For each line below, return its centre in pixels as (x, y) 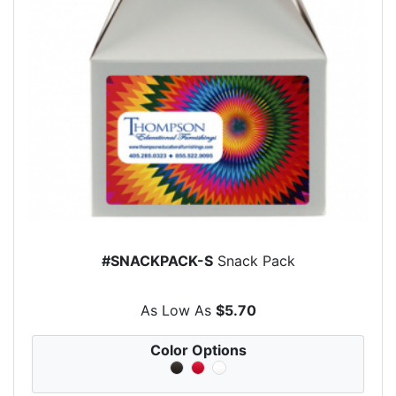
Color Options (198, 350)
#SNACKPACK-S (157, 261)
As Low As (178, 310)
